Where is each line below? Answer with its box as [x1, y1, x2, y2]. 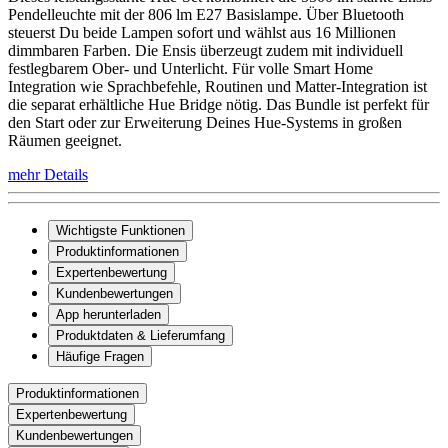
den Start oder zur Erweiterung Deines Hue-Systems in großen [8, 113, 402, 131]
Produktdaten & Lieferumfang [56, 327, 225, 343]
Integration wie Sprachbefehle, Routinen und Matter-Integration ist [8, 77, 427, 95]
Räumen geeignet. [8, 131, 122, 149]
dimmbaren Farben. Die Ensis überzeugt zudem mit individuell [8, 41, 403, 59]
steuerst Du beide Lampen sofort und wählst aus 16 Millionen [8, 23, 396, 41]
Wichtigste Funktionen [56, 222, 185, 238]
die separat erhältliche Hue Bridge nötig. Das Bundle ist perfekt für [8, 95, 429, 113]
